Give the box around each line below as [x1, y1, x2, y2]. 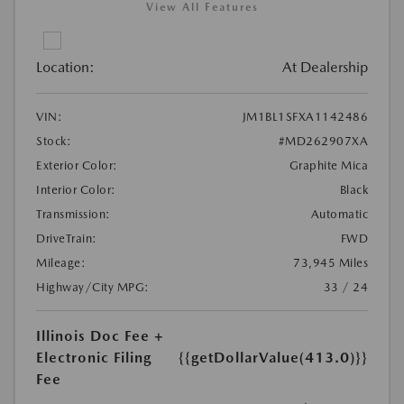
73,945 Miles [293, 255, 368, 270]
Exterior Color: [36, 158, 118, 172]
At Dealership [282, 58, 368, 76]
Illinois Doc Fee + [36, 326, 164, 344]
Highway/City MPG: [36, 280, 150, 294]
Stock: [36, 133, 71, 148]
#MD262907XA [278, 133, 368, 148]
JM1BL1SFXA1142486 [242, 109, 368, 124]
